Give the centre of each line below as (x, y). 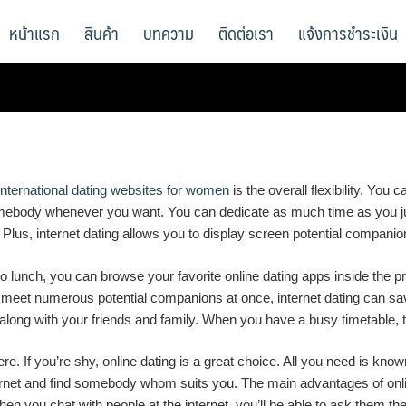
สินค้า (101, 33)
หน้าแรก (34, 33)
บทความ (169, 33)
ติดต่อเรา (246, 33)
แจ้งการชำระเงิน (348, 33)
